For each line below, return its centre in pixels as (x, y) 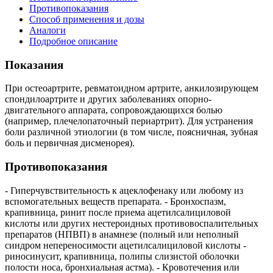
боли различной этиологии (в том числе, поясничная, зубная (131, 132)
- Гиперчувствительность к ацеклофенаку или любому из (124, 190)
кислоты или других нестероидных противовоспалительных (132, 223)
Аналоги (48, 30)
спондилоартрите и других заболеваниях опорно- (108, 99)
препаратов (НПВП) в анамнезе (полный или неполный (122, 234)
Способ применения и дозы (87, 19)
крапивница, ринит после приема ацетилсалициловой (118, 212)
